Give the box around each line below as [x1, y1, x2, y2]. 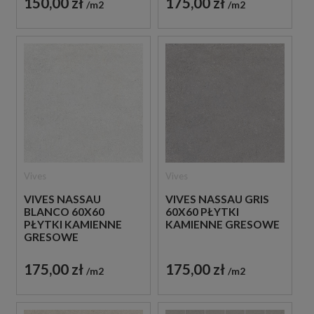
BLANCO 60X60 [24, 205, 104, 218]
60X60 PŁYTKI [165, 205, 239, 218]
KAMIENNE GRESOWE [165, 217, 280, 231]
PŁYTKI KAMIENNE [24, 217, 122, 231]
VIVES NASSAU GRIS [165, 192, 269, 205]
